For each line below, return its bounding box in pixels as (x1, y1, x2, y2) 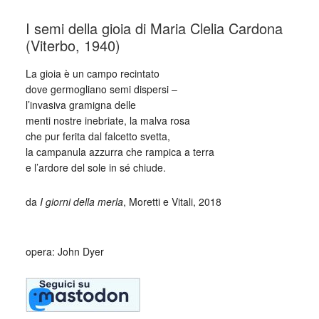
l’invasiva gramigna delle (25, 98, 136, 112)
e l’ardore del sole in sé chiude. (25, 160, 166, 174)
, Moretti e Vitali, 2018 (122, 194, 221, 209)
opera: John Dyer (25, 244, 104, 258)
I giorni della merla (39, 194, 123, 209)
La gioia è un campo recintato (25, 66, 159, 80)
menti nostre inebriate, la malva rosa (25, 113, 190, 127)
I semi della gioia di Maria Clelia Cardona (25, 18, 283, 38)
